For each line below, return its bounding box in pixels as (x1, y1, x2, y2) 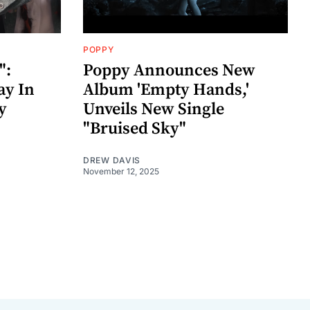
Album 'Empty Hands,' (83, 79, 249, 100)
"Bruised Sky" (83, 118, 186, 139)
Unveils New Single (83, 98, 224, 120)
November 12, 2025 (83, 165, 159, 176)
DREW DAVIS (83, 154, 140, 165)
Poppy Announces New (83, 60, 255, 81)
